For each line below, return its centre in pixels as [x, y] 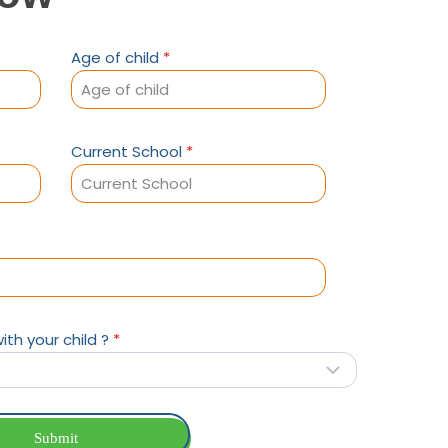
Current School [128, 151]
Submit [56, 437]
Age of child [117, 57]
